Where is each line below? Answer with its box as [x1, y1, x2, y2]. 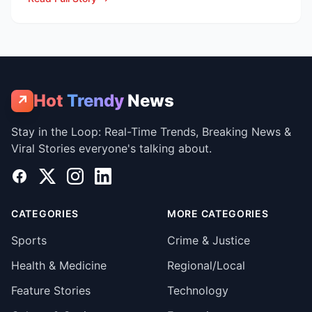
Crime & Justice [167, 233, 250, 247]
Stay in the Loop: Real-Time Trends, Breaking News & [11, 125, 291, 139]
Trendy [67, 91, 124, 111]
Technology [167, 283, 228, 297]
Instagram [66, 169, 118, 182]
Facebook [10, 169, 63, 182]
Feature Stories [11, 283, 91, 297]
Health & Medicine [11, 258, 107, 272]
